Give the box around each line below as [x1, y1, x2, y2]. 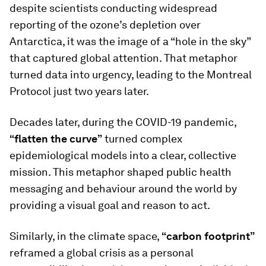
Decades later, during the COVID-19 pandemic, [9, 116, 236, 128]
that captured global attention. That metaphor [9, 52, 237, 64]
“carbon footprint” [161, 230, 255, 242]
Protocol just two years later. [9, 85, 149, 97]
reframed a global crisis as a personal [9, 246, 194, 259]
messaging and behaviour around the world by [9, 182, 237, 195]
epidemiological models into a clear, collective [9, 149, 236, 161]
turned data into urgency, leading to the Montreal [9, 68, 252, 81]
